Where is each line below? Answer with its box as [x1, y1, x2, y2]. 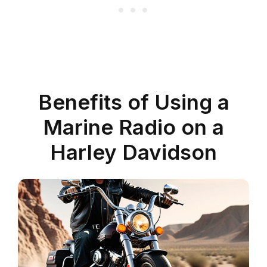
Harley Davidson [50, 139, 217, 164]
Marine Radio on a [43, 114, 224, 139]
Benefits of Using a [38, 89, 229, 114]
